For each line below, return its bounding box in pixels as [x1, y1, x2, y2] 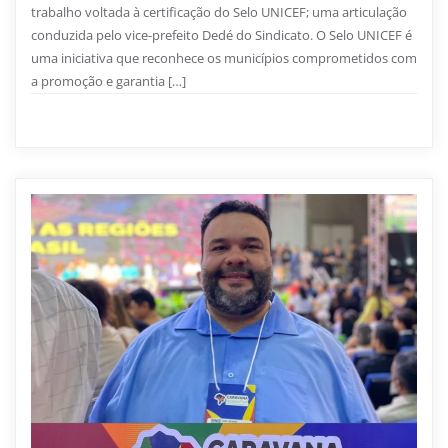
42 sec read [172, 111, 241, 130]
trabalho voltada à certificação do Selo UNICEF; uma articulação [31, 3, 407, 22]
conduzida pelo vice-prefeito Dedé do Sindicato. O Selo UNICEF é [31, 26, 412, 45]
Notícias [45, 110, 103, 130]
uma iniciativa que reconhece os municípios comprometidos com [31, 49, 417, 68]
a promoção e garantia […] [31, 72, 186, 91]
